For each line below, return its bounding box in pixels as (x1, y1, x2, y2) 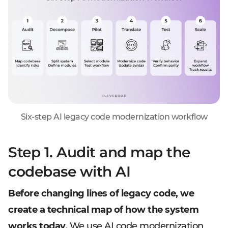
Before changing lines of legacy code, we (8, 188, 194, 199)
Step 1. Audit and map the (8, 144, 190, 161)
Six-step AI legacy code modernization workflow (20, 112, 208, 122)
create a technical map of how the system (8, 204, 198, 215)
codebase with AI (8, 163, 130, 180)
